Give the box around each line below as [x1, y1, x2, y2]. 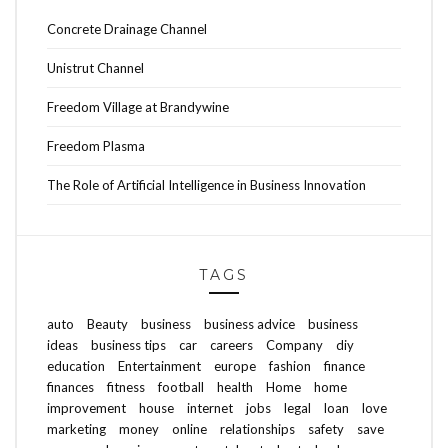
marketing [47, 421, 106, 438]
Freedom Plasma [47, 138, 145, 155]
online [172, 421, 207, 438]
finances [47, 379, 94, 396]
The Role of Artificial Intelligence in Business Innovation [47, 177, 366, 194]
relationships [220, 421, 295, 438]
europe [214, 358, 256, 375]
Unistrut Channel [47, 60, 144, 77]
